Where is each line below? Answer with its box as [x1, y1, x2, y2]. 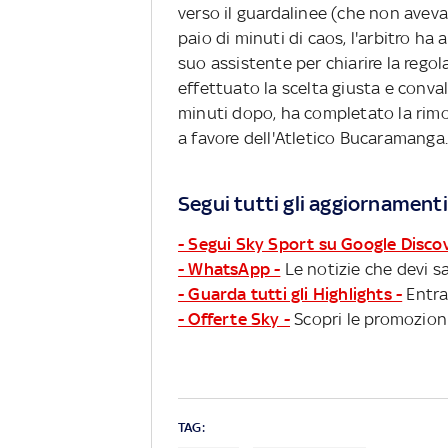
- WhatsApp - [178, 259, 281, 280]
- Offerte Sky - [178, 309, 290, 330]
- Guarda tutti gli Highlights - [178, 284, 403, 305]
